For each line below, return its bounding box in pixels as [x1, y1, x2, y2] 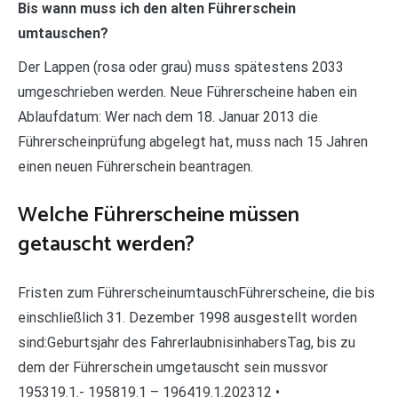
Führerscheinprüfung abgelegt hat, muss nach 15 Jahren [18, 132, 368, 150]
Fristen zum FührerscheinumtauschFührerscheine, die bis [18, 283, 375, 301]
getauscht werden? [18, 227, 195, 262]
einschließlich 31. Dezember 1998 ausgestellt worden [18, 308, 357, 326]
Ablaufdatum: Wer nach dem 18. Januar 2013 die [18, 107, 318, 125]
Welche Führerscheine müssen [18, 197, 299, 233]
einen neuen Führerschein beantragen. [18, 157, 253, 175]
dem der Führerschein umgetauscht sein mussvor [18, 358, 328, 376]
